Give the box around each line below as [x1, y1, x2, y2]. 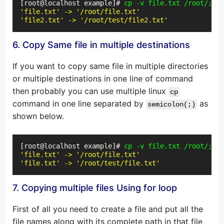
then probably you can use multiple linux [12, 86, 168, 96]
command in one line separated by [12, 98, 146, 109]
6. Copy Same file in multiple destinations [12, 39, 190, 50]
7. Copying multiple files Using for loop [12, 182, 177, 193]
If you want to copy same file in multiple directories [12, 61, 208, 71]
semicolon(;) [147, 100, 195, 109]
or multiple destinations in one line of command [12, 73, 193, 84]
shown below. [12, 111, 64, 121]
